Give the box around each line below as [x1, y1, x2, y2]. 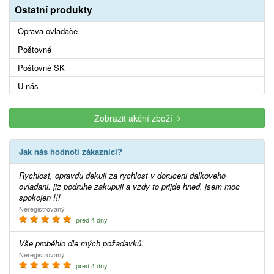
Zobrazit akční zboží [94, 111, 177, 124]
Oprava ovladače [18, 24, 78, 37]
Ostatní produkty [15, 2, 92, 17]
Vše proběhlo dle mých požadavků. [24, 237, 144, 249]
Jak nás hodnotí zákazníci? [23, 145, 122, 157]
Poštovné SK [18, 61, 65, 73]
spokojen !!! [19, 191, 61, 203]
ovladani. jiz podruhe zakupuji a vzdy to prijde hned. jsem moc [19, 180, 240, 192]
